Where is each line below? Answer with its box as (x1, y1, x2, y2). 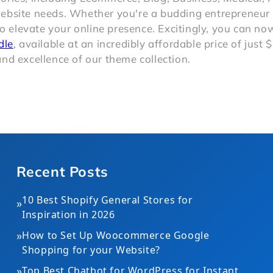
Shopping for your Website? (22, 243, 160, 257)
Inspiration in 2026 (22, 208, 115, 221)
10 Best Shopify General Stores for (22, 193, 193, 207)
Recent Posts (16, 163, 108, 180)
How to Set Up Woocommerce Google (22, 229, 210, 242)
